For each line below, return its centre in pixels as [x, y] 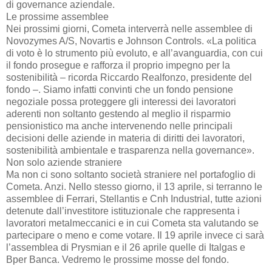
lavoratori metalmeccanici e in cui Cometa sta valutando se [132, 223]
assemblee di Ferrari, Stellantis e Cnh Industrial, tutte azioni [134, 199]
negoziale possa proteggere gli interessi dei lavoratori [121, 102]
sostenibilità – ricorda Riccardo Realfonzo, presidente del [129, 78]
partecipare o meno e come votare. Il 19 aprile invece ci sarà [135, 236]
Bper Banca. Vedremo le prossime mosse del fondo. [117, 260]
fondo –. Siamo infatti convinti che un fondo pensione [120, 90]
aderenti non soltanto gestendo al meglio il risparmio [118, 114]
